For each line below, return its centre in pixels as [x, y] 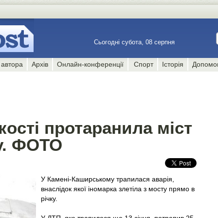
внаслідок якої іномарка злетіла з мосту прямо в [118, 189]
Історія [173, 64]
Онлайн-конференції [91, 64]
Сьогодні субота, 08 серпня [135, 42]
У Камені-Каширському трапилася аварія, [108, 179]
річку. [49, 199]
